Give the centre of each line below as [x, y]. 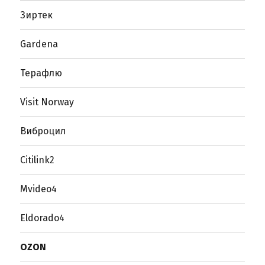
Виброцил [43, 131]
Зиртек [37, 15]
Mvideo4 [39, 189]
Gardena [39, 44]
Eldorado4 [43, 218]
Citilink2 [38, 160]
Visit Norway [47, 102]
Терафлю [41, 73]
